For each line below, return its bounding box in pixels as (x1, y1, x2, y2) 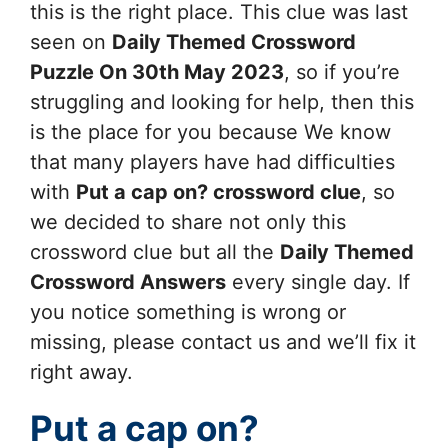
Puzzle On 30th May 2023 (30, 59, 284, 84)
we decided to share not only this (30, 209, 346, 234)
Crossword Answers (30, 269, 226, 294)
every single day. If (226, 269, 410, 294)
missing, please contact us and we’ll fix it (30, 329, 416, 354)
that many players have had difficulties (30, 149, 395, 174)
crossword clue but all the (30, 239, 280, 264)
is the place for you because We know (30, 119, 391, 144)
